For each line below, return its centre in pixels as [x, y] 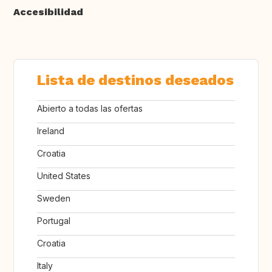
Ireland [51, 131]
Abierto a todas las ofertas [90, 109]
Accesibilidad [48, 12]
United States [64, 176]
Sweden [54, 199]
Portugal [54, 221]
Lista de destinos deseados [135, 80]
